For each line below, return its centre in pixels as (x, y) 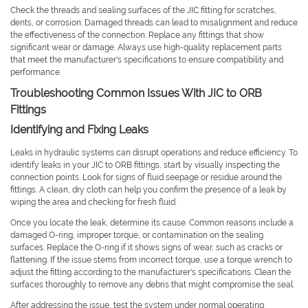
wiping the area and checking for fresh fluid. (93, 202)
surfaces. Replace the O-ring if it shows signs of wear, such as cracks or (146, 248)
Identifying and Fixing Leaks (79, 130)
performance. (36, 73)
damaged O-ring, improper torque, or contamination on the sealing (137, 235)
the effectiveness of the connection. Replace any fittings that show (137, 35)
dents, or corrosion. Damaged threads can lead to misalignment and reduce (154, 23)
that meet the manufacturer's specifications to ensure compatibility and (147, 60)
